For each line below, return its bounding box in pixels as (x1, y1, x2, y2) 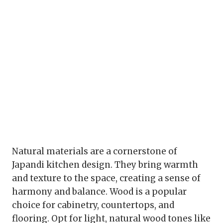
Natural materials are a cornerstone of (12, 146, 177, 157)
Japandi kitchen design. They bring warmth (12, 159, 198, 171)
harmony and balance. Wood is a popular (12, 186, 187, 198)
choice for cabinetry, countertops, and (12, 200, 174, 211)
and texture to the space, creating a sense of (12, 173, 201, 184)
